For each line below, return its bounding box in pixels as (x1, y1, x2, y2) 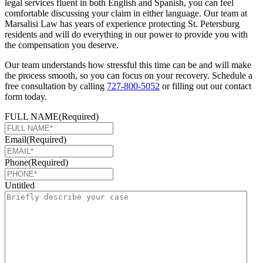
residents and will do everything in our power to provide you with (5, 29, 248, 39)
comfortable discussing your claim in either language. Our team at (5, 8, 247, 18)
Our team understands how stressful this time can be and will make (5, 59, 251, 70)
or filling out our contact (160, 80, 251, 91)
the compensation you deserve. (5, 39, 119, 50)
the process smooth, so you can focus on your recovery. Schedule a (5, 70, 252, 80)
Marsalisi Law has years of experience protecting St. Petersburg (5, 18, 240, 29)
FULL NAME (5, 111, 59, 122)
